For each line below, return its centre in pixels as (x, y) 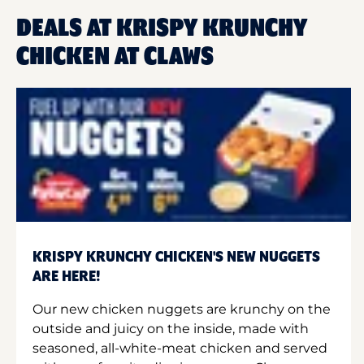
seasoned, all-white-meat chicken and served (180, 348)
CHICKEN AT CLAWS (115, 57)
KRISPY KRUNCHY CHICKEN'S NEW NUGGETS (176, 257)
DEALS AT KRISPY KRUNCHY (162, 28)
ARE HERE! (67, 277)
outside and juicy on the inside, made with (171, 328)
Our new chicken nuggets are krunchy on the (182, 309)
